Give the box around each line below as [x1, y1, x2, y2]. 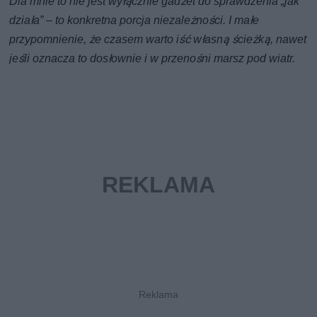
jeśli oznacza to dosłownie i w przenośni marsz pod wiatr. [9, 52, 296, 66]
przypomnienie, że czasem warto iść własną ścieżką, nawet [9, 33, 307, 47]
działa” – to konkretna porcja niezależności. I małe [9, 13, 260, 28]
